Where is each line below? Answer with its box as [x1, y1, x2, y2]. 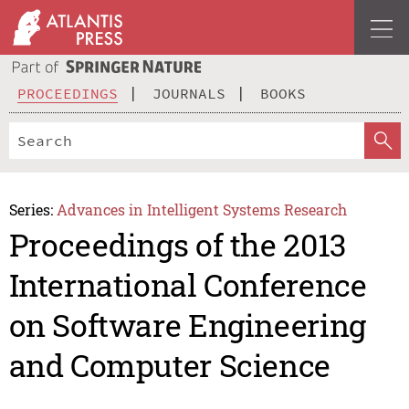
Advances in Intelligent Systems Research [57, 199, 348, 219]
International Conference [8, 264, 367, 306]
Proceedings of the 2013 [8, 224, 346, 266]
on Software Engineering [8, 304, 366, 346]
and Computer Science [8, 344, 330, 386]
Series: [8, 199, 53, 219]
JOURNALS [152, 83, 225, 102]
